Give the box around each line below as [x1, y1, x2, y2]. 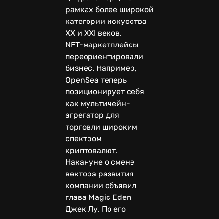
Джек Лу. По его [66, 204, 126, 214]
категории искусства [66, 16, 147, 26]
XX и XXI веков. [66, 28, 122, 38]
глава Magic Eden [66, 192, 131, 202]
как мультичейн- [66, 98, 130, 108]
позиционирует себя [66, 87, 144, 96]
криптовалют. [66, 145, 120, 155]
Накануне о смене [66, 157, 134, 167]
